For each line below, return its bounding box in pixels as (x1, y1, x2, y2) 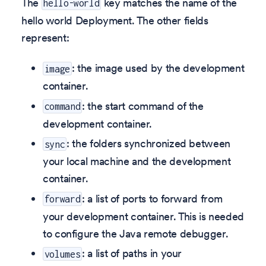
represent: (21, 30, 69, 45)
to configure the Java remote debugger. (43, 226, 229, 240)
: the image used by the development (71, 61, 245, 75)
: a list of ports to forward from (82, 191, 223, 205)
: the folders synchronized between (66, 137, 230, 151)
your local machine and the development (43, 154, 231, 169)
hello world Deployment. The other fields (21, 13, 208, 27)
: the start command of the (82, 99, 204, 113)
